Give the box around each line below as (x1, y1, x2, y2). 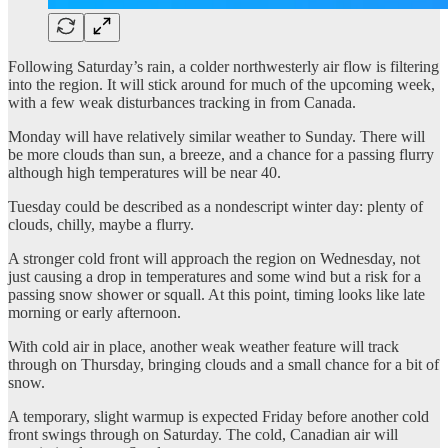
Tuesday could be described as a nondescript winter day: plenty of (8, 197, 423, 215)
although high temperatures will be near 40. (8, 163, 281, 181)
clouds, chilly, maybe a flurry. (8, 215, 194, 233)
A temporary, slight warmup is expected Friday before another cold (8, 407, 429, 425)
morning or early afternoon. (8, 303, 181, 321)
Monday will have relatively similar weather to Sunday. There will (8, 127, 425, 145)
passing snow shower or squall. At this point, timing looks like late (8, 285, 425, 303)
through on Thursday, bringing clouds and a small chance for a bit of (8, 355, 439, 373)
